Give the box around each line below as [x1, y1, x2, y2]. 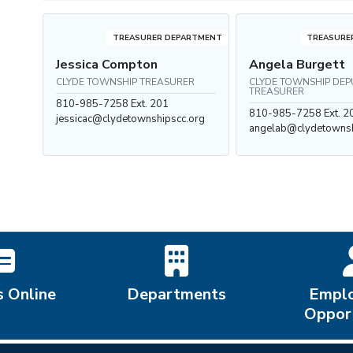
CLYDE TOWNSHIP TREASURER [56, 76, 195, 88]
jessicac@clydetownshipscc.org [56, 112, 205, 126]
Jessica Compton [56, 56, 158, 73]
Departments [127, 284, 226, 305]
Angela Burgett [249, 56, 346, 73]
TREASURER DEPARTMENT [113, 32, 223, 43]
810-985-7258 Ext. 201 [56, 97, 169, 111]
